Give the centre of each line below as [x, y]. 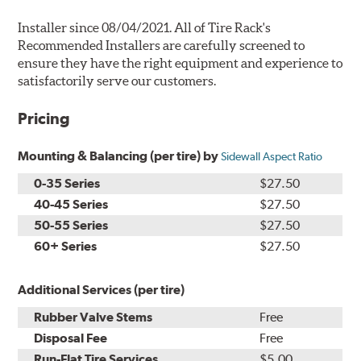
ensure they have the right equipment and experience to [180, 63]
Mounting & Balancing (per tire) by [120, 156]
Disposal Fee [71, 338]
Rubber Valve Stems [93, 317]
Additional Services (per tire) [102, 290]
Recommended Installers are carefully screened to [162, 46]
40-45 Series [71, 205]
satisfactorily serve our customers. [117, 81]
